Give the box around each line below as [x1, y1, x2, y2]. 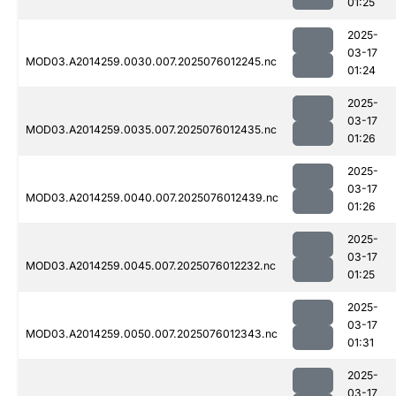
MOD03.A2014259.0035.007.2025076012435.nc [26, 123, 277, 137]
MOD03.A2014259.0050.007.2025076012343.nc [26, 327, 278, 341]
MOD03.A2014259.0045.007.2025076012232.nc [26, 259, 276, 273]
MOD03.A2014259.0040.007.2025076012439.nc [26, 191, 278, 205]
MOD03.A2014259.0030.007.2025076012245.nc [26, 55, 277, 69]
